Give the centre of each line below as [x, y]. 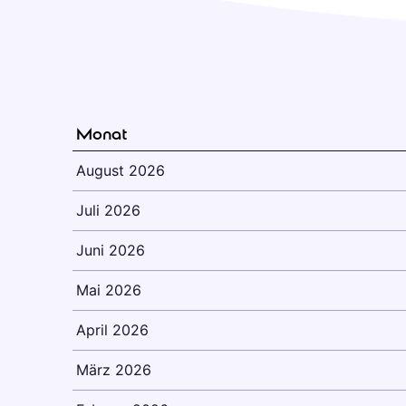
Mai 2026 [109, 290]
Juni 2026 [111, 250]
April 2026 [112, 330]
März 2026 [114, 370]
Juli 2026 [108, 210]
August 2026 [121, 170]
